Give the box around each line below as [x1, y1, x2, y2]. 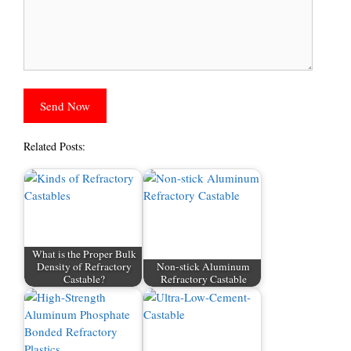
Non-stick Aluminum [157, 259, 251, 274]
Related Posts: [24, 139, 85, 154]
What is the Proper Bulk [32, 247, 137, 262]
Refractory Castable [160, 272, 247, 287]
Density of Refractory [37, 259, 132, 274]
